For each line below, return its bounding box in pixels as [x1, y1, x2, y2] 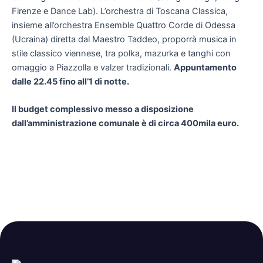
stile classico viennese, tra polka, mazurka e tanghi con [12, 48, 231, 59]
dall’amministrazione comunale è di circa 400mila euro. [12, 118, 239, 129]
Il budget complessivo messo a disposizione [12, 104, 194, 115]
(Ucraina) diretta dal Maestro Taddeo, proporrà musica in [12, 34, 237, 45]
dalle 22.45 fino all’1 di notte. [12, 76, 129, 87]
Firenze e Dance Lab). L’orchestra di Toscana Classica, [12, 6, 228, 17]
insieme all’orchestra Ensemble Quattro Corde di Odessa [12, 20, 235, 31]
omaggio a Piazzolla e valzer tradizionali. [12, 62, 174, 73]
